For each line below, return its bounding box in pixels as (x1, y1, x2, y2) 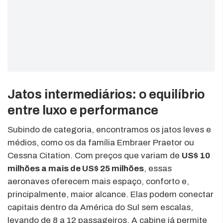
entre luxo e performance (7, 103, 159, 117)
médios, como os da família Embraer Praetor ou (7, 137, 194, 147)
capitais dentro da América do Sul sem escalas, (7, 202, 193, 212)
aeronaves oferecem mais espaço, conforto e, (7, 176, 189, 186)
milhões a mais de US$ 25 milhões (7, 163, 144, 173)
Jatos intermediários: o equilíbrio (7, 87, 206, 101)
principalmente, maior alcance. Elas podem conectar (7, 189, 214, 199)
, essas (144, 163, 172, 173)
